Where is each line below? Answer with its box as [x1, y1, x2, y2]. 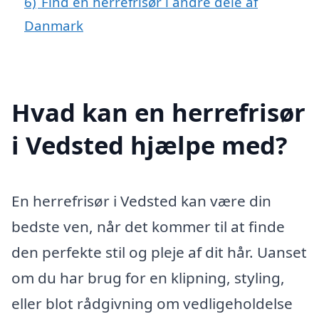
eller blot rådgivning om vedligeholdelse [11, 293, 293, 313]
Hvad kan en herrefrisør [11, 95, 305, 129]
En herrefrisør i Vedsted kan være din [11, 190, 271, 211]
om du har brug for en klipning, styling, [11, 267, 285, 288]
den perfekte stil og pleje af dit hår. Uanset [11, 241, 307, 262]
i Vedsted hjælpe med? [11, 127, 288, 162]
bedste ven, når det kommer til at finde [11, 216, 285, 236]
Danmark [24, 16, 83, 34]
